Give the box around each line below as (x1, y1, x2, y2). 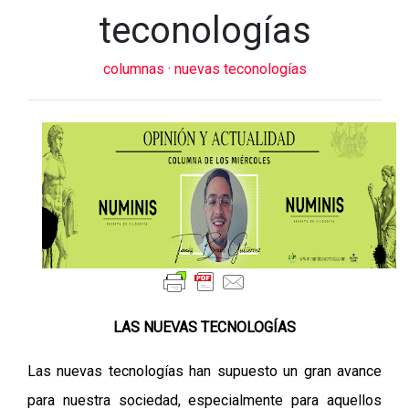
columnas (102, 60, 168, 78)
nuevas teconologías (173, 60, 307, 78)
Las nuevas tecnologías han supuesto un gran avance (27, 362, 382, 380)
